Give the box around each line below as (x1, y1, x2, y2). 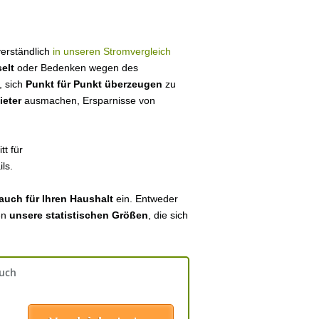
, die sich (148, 209, 188, 221)
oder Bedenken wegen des (14, 62, 138, 73)
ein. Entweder (113, 193, 178, 204)
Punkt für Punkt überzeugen (26, 78, 162, 90)
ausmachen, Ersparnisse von (24, 95, 155, 106)
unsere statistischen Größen (9, 209, 148, 221)
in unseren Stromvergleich (53, 46, 171, 57)
